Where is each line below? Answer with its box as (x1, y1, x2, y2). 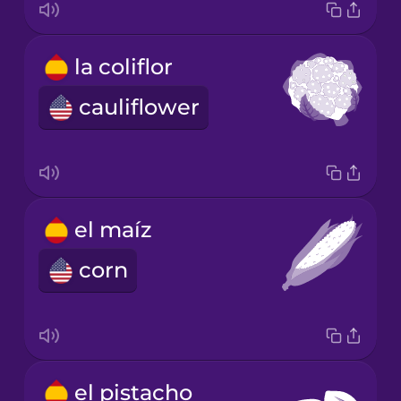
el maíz (73, 217, 152, 243)
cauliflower (78, 94, 200, 121)
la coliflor (73, 54, 173, 81)
